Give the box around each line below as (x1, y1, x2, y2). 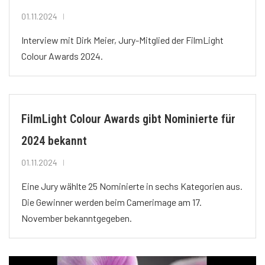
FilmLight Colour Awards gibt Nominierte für (21, 112, 235, 127)
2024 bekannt (21, 134, 87, 148)
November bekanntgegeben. (21, 212, 132, 224)
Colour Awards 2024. (21, 50, 103, 62)
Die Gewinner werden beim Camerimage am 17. (21, 196, 202, 208)
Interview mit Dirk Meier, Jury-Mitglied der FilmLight (21, 34, 224, 46)
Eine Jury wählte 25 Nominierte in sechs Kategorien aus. (21, 180, 243, 192)
